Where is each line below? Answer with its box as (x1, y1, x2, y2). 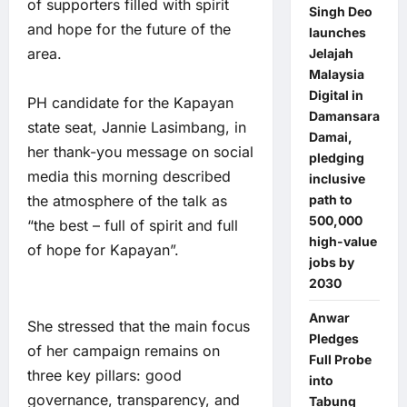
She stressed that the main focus (27, 317, 250, 335)
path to (308, 192, 352, 207)
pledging (308, 150, 364, 165)
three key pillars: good (27, 366, 182, 384)
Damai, (308, 129, 352, 144)
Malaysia (308, 66, 364, 82)
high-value (308, 233, 377, 249)
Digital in (308, 87, 363, 103)
